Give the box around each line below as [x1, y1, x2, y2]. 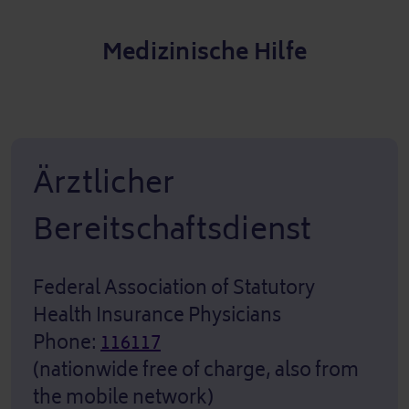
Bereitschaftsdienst [33, 203, 312, 256]
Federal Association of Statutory [33, 271, 315, 304]
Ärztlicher [33, 156, 175, 209]
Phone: [33, 326, 100, 359]
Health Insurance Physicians [33, 299, 281, 331]
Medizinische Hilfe [101, 32, 308, 71]
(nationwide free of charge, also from [33, 353, 359, 386]
